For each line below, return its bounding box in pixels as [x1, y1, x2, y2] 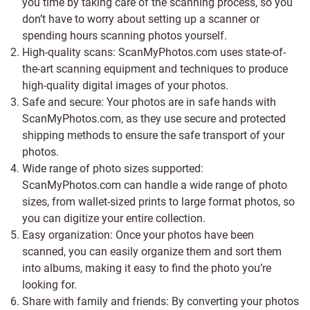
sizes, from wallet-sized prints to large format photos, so [22, 195, 295, 208]
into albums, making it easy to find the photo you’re [22, 262, 271, 275]
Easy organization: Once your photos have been [22, 228, 254, 241]
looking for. [22, 278, 77, 291]
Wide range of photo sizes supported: [22, 162, 203, 175]
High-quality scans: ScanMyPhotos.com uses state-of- [22, 46, 286, 59]
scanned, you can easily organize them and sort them [22, 245, 282, 258]
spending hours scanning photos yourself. [22, 29, 227, 42]
